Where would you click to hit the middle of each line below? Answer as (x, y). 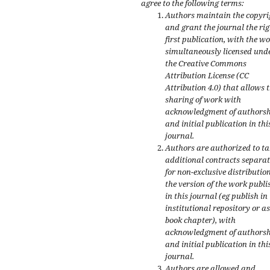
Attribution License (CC (207, 76)
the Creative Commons (206, 64)
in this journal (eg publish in (216, 196)
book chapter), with (200, 220)
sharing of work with (203, 100)
